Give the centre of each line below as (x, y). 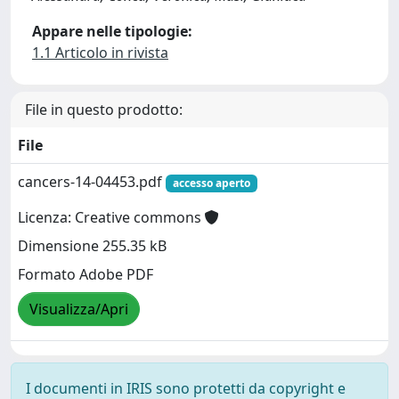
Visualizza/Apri (79, 309)
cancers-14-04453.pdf (92, 182)
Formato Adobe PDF (85, 275)
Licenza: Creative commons (111, 218)
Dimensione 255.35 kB (92, 246)
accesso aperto (211, 183)
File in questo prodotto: (104, 110)
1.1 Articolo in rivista (100, 53)
